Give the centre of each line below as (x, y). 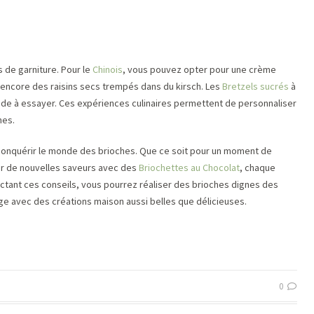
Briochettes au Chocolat (189, 168)
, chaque (258, 168)
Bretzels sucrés (255, 86)
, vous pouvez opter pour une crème (199, 69)
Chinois (108, 69)
